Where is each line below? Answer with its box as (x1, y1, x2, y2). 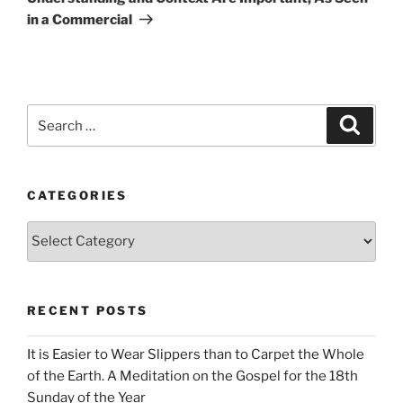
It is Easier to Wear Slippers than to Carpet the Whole (27, 345, 364, 363)
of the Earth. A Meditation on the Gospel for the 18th (27, 367, 358, 384)
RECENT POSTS (27, 302, 148, 318)
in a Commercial (27, 11, 132, 28)
